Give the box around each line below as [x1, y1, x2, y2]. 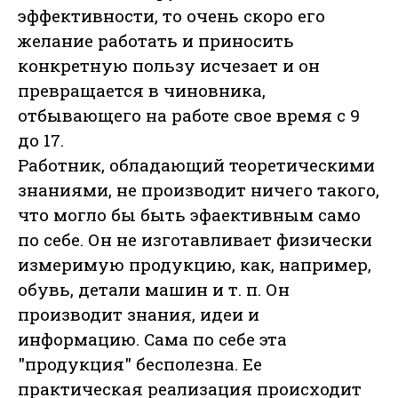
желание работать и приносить [18, 29, 294, 52]
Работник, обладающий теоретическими [18, 154, 375, 177]
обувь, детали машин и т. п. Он [18, 278, 290, 301]
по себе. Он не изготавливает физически [18, 228, 372, 251]
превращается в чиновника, [18, 79, 266, 102]
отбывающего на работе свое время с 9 [18, 104, 360, 127]
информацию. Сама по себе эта [18, 328, 287, 351]
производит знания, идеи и [18, 303, 259, 326]
